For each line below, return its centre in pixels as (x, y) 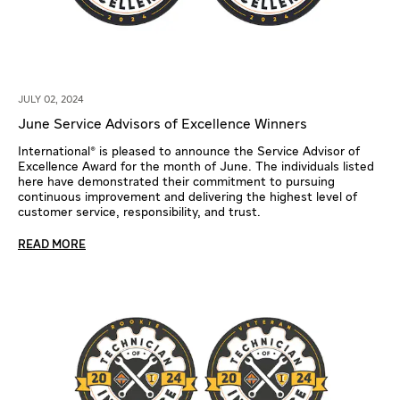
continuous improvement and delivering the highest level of (187, 197)
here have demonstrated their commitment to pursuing (176, 182)
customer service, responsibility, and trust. (139, 212)
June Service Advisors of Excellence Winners (162, 125)
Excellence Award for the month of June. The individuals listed (196, 167)
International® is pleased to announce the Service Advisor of (189, 151)
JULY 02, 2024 (51, 99)
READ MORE (52, 245)
